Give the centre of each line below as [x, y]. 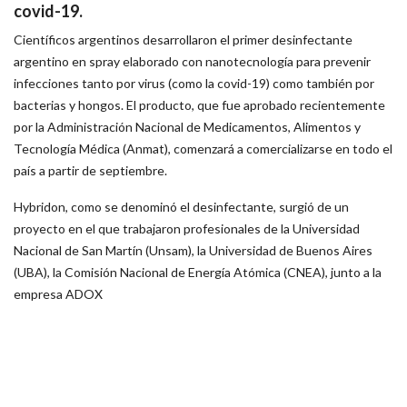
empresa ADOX [58, 293]
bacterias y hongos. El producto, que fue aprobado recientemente [199, 104]
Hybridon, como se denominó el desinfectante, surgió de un [181, 206]
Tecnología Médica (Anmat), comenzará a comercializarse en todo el [203, 148]
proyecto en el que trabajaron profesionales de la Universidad [187, 228]
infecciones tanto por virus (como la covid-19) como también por [194, 83]
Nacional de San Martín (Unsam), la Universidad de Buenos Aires [193, 250]
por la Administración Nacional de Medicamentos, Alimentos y [187, 126]
